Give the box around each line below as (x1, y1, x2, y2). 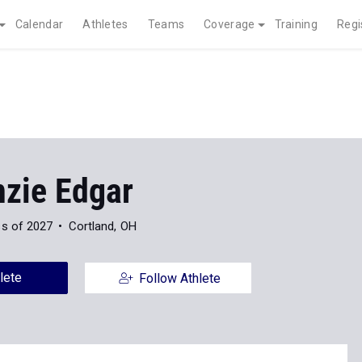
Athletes (82, 18, 128, 31)
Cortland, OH (68, 219, 137, 234)
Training (274, 18, 318, 31)
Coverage (204, 18, 255, 31)
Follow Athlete (138, 271, 221, 286)
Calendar (15, 18, 64, 31)
